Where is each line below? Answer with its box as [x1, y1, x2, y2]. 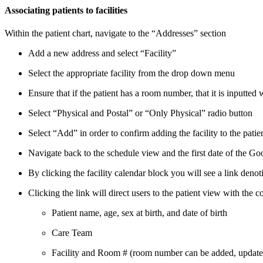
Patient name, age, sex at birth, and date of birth [52, 207, 227, 218]
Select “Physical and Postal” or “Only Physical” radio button [28, 107, 255, 118]
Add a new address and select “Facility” [28, 48, 176, 58]
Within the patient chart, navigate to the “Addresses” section [5, 28, 226, 38]
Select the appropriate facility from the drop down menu [28, 68, 235, 78]
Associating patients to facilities [5, 5, 127, 15]
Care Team [52, 227, 92, 238]
